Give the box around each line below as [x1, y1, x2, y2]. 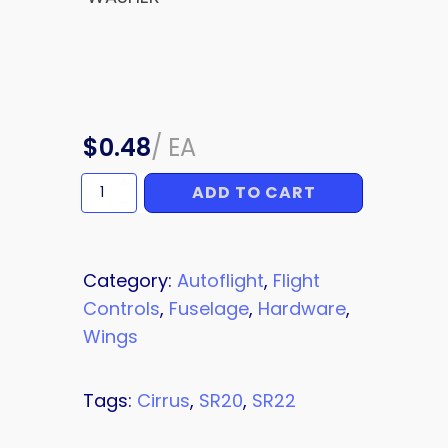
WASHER [80, 181, 130, 199]
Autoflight [177, 267, 264, 293]
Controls [83, 295, 160, 321]
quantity [80, 200, 132, 218]
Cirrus [137, 387, 190, 413]
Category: [83, 267, 177, 293]
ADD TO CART [191, 181, 316, 205]
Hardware [258, 295, 346, 321]
